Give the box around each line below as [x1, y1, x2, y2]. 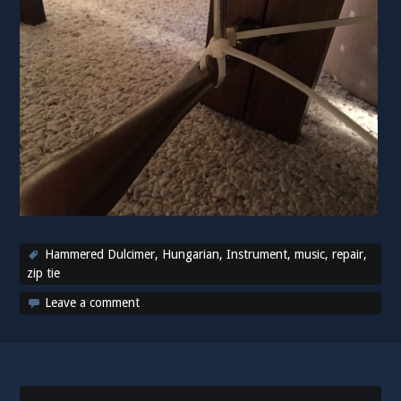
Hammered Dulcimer [45, 247, 156, 262]
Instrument [226, 247, 288, 262]
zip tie [27, 266, 61, 281]
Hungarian [162, 247, 220, 262]
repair [332, 247, 364, 262]
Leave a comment [45, 295, 141, 311]
